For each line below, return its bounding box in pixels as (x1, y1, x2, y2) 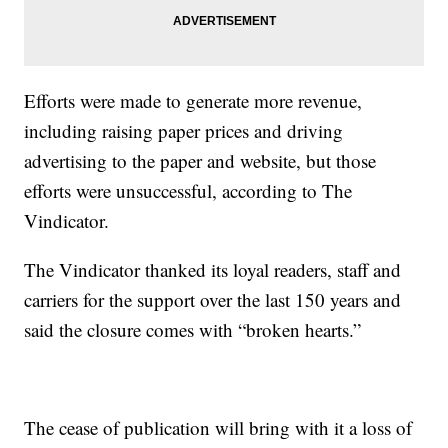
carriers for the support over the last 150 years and (24, 287, 402, 313)
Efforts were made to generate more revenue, (24, 88, 363, 114)
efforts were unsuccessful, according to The (24, 178, 353, 204)
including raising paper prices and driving (24, 118, 344, 144)
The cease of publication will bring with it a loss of (24, 415, 413, 441)
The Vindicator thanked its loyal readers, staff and (24, 257, 402, 283)
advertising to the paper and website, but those (24, 148, 377, 174)
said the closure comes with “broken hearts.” (24, 317, 362, 343)
